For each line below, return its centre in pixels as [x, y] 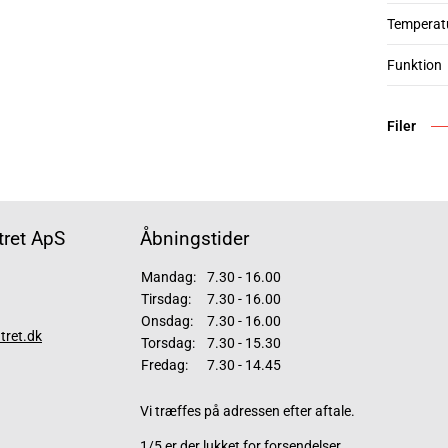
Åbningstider [194, 238]
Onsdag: [167, 321]
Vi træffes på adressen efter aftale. [247, 411]
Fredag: [164, 365]
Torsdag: [168, 343]
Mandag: [168, 277]
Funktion [414, 65]
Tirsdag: [166, 299]
